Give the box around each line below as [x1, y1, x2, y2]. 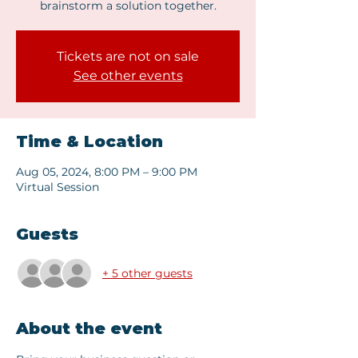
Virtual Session [16, 180, 99, 194]
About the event [16, 319, 162, 338]
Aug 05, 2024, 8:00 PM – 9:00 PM [16, 165, 197, 179]
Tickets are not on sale [57, 49, 199, 64]
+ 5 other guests [102, 265, 193, 280]
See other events [73, 68, 183, 83]
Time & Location [16, 132, 163, 151]
